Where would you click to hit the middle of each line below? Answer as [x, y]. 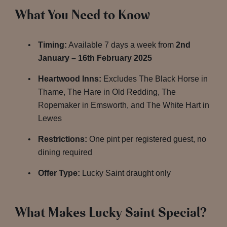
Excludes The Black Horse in [155, 79]
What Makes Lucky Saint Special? [111, 213]
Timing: [52, 45]
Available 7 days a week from [121, 45]
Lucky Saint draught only [125, 173]
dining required [65, 152]
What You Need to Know [83, 15]
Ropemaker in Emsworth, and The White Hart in [124, 105]
